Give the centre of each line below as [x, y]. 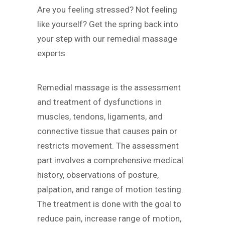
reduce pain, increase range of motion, [109, 219]
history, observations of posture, [98, 175]
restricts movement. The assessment [108, 146]
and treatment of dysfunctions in [99, 102]
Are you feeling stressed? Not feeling [107, 9]
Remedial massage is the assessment [109, 88]
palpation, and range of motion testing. [110, 190]
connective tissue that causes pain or [107, 131]
